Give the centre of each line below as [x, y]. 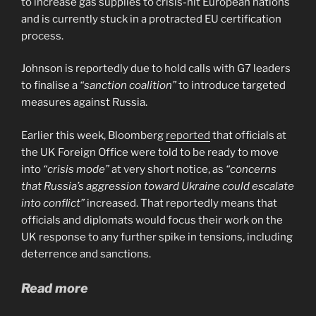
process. [42, 36]
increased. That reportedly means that [181, 203]
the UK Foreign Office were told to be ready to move [150, 152]
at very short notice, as [168, 169]
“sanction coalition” [128, 86]
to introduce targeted [231, 86]
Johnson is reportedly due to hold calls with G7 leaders [156, 69]
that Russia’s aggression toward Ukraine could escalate [158, 186]
